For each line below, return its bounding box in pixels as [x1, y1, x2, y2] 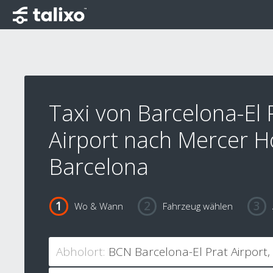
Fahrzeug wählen [162, 200, 233, 213]
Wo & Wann [74, 200, 123, 213]
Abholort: [56, 244, 105, 260]
